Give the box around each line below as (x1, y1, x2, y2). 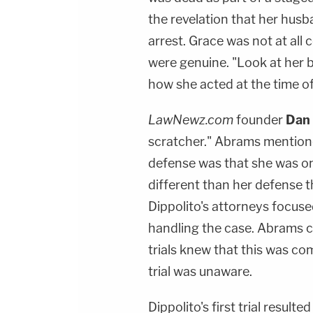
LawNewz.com (148, 112, 236, 127)
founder (236, 112, 283, 127)
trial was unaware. (148, 264, 252, 279)
